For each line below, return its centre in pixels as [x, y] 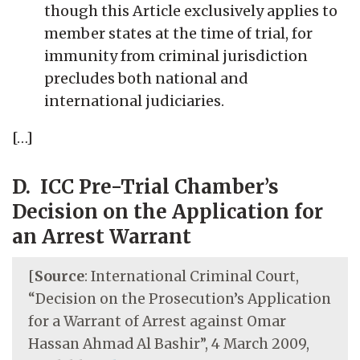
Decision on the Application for [168, 211]
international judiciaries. [134, 100]
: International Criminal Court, [192, 276]
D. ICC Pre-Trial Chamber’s [145, 186]
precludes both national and [146, 78]
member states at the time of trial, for [178, 33]
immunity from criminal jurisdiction [176, 55]
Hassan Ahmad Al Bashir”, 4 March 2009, [169, 344]
